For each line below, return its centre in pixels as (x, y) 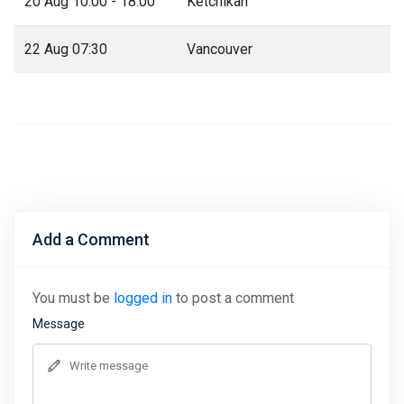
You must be (73, 298)
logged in (143, 298)
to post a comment (233, 298)
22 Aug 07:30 (66, 49)
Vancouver (220, 49)
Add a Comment (91, 239)
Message (59, 323)
